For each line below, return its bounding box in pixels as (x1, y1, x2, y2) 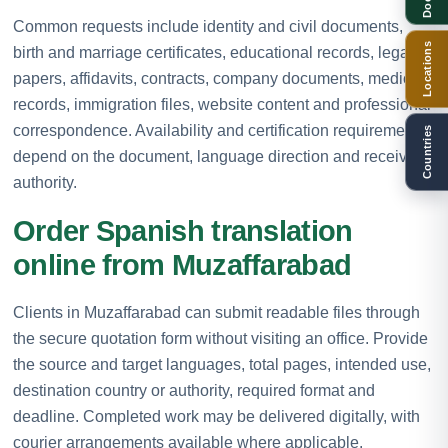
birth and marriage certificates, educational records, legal (13, 43, 413, 61)
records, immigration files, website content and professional (13, 95, 431, 113)
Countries (421, 124, 433, 179)
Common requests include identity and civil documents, (13, 17, 403, 35)
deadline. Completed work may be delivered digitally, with (13, 407, 420, 425)
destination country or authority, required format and (13, 381, 375, 399)
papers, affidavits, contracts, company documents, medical (13, 69, 424, 87)
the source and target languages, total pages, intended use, (13, 355, 431, 373)
